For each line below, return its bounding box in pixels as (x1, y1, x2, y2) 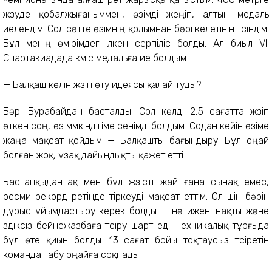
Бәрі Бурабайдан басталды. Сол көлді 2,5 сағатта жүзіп (3, 105, 269, 117)
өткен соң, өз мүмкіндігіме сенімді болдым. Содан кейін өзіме (3, 120, 269, 132)
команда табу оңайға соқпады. (3, 248, 141, 260)
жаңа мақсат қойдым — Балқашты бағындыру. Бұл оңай (3, 134, 269, 146)
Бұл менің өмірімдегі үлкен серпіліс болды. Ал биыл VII (3, 37, 269, 49)
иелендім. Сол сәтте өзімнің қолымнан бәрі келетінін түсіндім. (3, 22, 269, 35)
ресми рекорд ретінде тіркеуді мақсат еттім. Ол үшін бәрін (3, 190, 269, 202)
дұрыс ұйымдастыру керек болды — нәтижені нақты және (3, 205, 269, 217)
